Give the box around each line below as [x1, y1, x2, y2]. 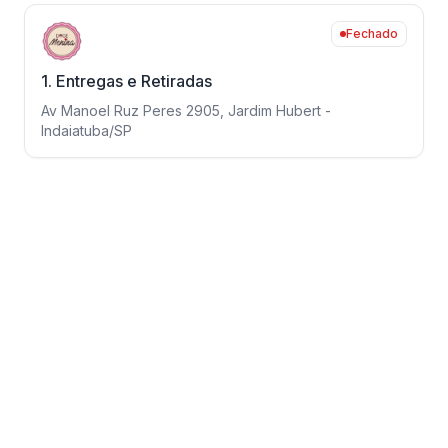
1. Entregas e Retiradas [41, 71, 212, 91]
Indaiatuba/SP [41, 122, 132, 139]
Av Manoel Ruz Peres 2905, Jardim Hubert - [41, 102, 331, 119]
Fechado [346, 26, 398, 41]
